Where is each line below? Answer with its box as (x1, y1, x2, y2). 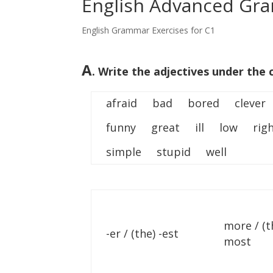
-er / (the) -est (106, 226, 179, 241)
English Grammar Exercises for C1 (82, 24, 216, 36)
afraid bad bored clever (106, 96, 266, 110)
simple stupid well (106, 144, 227, 159)
